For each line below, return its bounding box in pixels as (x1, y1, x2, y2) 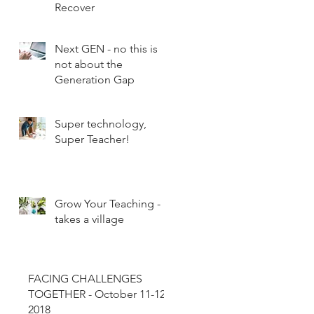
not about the (55, 57, 123, 71)
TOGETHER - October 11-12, (28, 287, 168, 301)
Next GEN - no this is (55, 41, 158, 55)
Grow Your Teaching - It (55, 196, 170, 210)
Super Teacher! (55, 132, 130, 146)
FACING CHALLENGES (28, 271, 142, 285)
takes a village (55, 212, 124, 226)
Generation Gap (55, 72, 135, 86)
